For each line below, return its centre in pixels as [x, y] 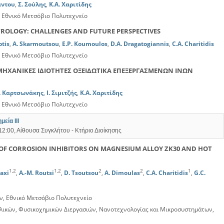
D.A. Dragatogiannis [140, 44]
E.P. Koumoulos [85, 44]
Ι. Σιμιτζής [62, 93]
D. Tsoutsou [81, 173]
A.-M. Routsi [36, 173]
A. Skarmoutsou [36, 44]
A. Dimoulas [122, 173]
